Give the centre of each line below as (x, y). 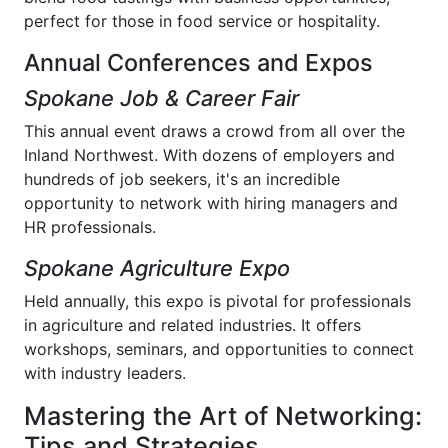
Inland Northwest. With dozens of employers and (209, 155)
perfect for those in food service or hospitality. (202, 21)
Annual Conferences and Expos (198, 62)
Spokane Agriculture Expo (157, 268)
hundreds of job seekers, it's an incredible (182, 179)
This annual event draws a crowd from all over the (214, 131)
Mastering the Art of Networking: (223, 416)
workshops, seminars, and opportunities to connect (219, 349)
